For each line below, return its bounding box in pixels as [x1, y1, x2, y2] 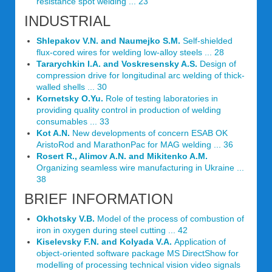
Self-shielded [180, 36, 233, 46]
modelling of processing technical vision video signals [36, 260, 240, 270]
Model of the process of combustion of [95, 214, 244, 223]
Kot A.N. [36, 128, 70, 138]
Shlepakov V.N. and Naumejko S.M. [36, 36, 180, 46]
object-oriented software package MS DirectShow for [36, 248, 239, 258]
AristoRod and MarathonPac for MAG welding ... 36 [36, 140, 233, 149]
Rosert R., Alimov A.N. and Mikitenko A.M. [36, 151, 208, 161]
